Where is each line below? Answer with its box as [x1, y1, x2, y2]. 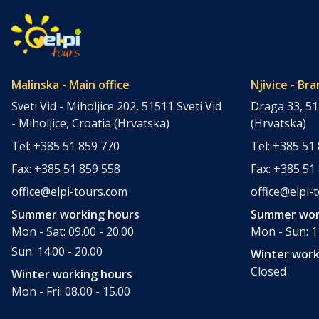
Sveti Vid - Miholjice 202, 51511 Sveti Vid [11, 98, 221, 114]
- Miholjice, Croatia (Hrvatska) [11, 115, 169, 131]
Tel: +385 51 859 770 [11, 137, 120, 154]
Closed [251, 263, 286, 279]
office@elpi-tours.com [11, 183, 127, 199]
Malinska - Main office [11, 76, 130, 93]
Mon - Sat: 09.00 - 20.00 [11, 223, 134, 239]
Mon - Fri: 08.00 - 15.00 [11, 283, 130, 299]
